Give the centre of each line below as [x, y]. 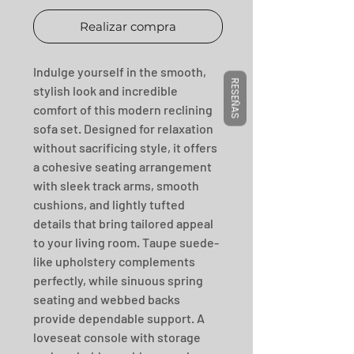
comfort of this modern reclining [123, 109]
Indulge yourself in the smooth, [120, 72]
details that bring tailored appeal [123, 223]
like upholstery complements [114, 261]
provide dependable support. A [119, 318]
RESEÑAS [235, 98]
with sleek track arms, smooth [116, 185]
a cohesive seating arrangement [122, 166]
